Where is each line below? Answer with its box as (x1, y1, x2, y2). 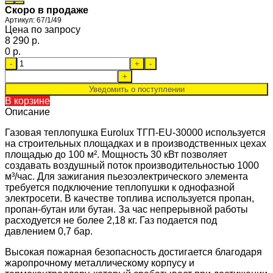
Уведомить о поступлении (88, 84, 185, 94)
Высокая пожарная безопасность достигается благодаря (5, 246, 262, 257)
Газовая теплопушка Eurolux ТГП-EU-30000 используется (5, 127, 266, 138)
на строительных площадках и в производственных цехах (5, 138, 266, 149)
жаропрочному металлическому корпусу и (5, 257, 194, 268)
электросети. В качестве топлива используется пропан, (5, 193, 254, 204)
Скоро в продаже (5, 4, 88, 15)
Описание (5, 106, 50, 117)
